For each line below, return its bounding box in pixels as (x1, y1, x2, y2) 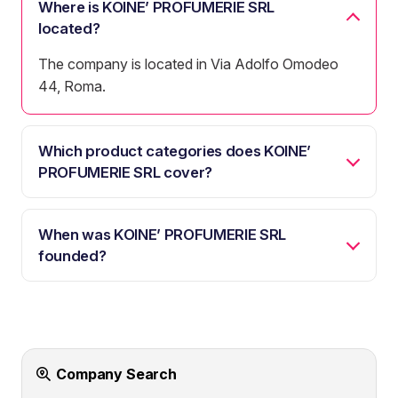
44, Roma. (38, 76, 106, 95)
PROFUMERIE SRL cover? (38, 163, 212, 181)
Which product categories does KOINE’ (38, 141, 311, 160)
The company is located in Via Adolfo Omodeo (38, 54, 338, 73)
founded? (38, 246, 107, 265)
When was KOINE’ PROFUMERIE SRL (38, 225, 286, 243)
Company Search (56, 364, 177, 383)
